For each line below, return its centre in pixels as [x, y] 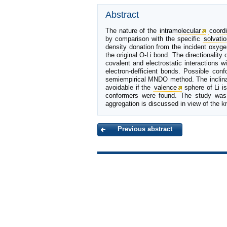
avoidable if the [129, 87]
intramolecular [180, 30]
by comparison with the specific [154, 39]
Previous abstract [145, 129]
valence [166, 87]
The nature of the [132, 30]
